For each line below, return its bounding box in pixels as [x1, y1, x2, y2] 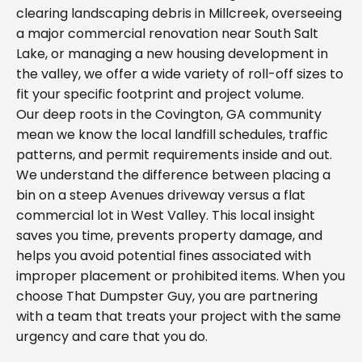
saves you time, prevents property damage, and [16, 226, 322, 245]
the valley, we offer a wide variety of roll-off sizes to [16, 65, 343, 83]
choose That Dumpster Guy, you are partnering [16, 287, 318, 305]
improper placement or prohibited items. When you [16, 267, 345, 285]
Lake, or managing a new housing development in [16, 44, 328, 63]
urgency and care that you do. [16, 327, 208, 346]
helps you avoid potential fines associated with [16, 246, 311, 265]
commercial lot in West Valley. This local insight [16, 206, 315, 225]
